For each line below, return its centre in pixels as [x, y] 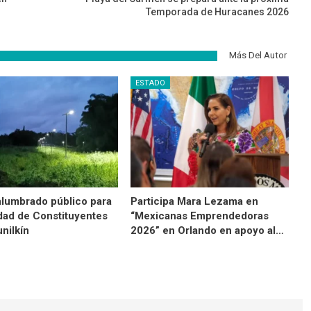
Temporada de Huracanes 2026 [217, 12]
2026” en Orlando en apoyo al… [208, 231]
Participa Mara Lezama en [195, 202]
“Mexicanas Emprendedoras [200, 216]
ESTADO [151, 83]
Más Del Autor [258, 56]
